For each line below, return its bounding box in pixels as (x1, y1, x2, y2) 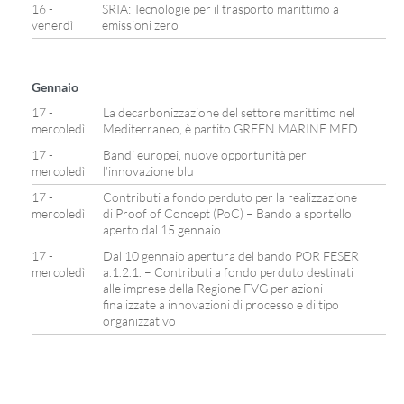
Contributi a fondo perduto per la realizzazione (103, 189, 357, 205)
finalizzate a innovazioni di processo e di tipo (103, 297, 339, 312)
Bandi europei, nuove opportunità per (103, 147, 307, 162)
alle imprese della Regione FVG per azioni (103, 280, 323, 296)
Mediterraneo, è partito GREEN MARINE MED (103, 121, 358, 136)
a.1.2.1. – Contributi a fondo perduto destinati (103, 264, 353, 280)
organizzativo (103, 313, 176, 328)
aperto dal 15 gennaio (103, 222, 221, 237)
